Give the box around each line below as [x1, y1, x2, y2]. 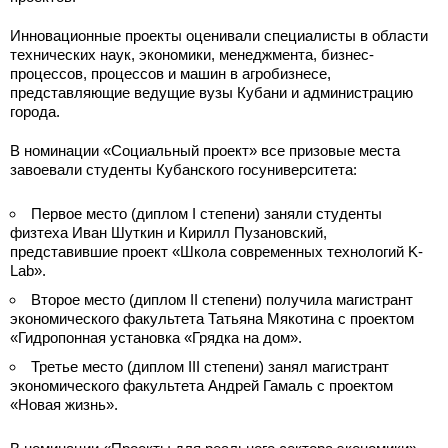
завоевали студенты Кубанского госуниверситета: [10, 161, 357, 179]
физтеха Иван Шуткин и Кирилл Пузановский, [10, 224, 327, 242]
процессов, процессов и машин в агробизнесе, [10, 65, 331, 83]
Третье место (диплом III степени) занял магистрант [31, 358, 389, 376]
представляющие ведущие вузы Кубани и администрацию [10, 84, 413, 102]
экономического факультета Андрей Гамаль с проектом [10, 377, 393, 395]
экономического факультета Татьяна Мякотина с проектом [10, 310, 414, 328]
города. [10, 103, 60, 121]
